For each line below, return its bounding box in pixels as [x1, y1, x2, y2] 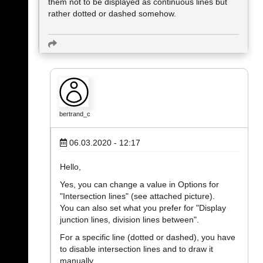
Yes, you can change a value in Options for [60, 179, 219, 189]
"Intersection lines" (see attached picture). [60, 191, 215, 201]
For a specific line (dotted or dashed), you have [60, 232, 235, 242]
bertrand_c [59, 110, 90, 117]
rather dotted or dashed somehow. [48, 8, 176, 18]
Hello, [60, 161, 81, 171]
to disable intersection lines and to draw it [60, 244, 213, 254]
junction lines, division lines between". [60, 214, 199, 224]
